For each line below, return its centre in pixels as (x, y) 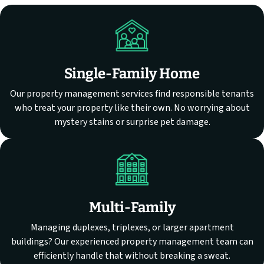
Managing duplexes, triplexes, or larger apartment (132, 228)
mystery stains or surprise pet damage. (132, 122)
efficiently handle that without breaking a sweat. (132, 256)
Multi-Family (132, 208)
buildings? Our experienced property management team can (132, 242)
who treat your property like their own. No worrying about (132, 108)
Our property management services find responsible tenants (132, 94)
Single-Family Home (132, 74)
